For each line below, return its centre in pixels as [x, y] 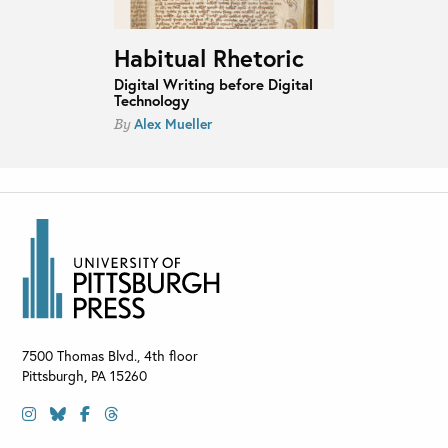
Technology [151, 100]
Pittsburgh [53, 376]
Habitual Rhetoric [208, 57]
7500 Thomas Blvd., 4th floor [110, 356]
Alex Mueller [172, 123]
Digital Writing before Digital [213, 84]
